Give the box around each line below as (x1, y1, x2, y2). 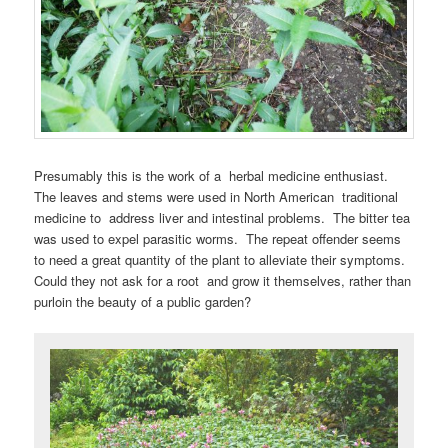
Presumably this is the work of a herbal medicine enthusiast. (34, 166, 393, 186)
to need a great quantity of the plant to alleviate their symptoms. (34, 250, 410, 270)
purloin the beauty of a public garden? (34, 292, 252, 312)
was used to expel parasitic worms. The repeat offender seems (34, 229, 402, 249)
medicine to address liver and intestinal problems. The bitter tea (34, 208, 411, 228)
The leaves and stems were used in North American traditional (34, 187, 399, 207)
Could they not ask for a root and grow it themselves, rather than (34, 271, 412, 291)
